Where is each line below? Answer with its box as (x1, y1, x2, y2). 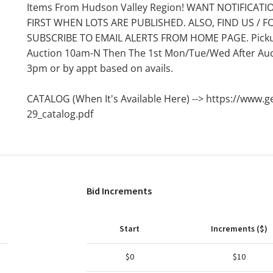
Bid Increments (86, 185, 152, 198)
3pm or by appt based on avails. (27, 62, 173, 75)
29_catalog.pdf (27, 107, 93, 121)
